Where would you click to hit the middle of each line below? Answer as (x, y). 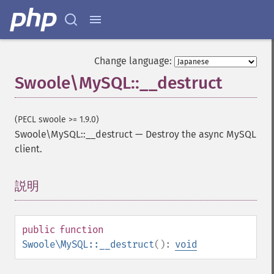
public (39, 230)
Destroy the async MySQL (201, 134)
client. (28, 149)
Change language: (133, 61)
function (81, 230)
